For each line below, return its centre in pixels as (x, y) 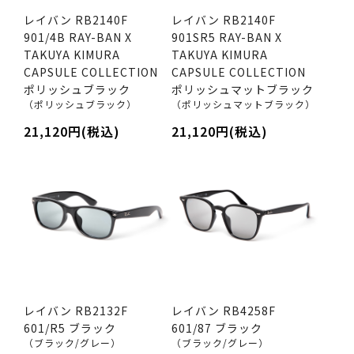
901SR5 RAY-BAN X (226, 37)
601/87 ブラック (217, 328)
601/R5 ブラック (70, 328)
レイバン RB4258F (223, 311)
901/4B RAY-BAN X (78, 37)
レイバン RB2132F (76, 311)
